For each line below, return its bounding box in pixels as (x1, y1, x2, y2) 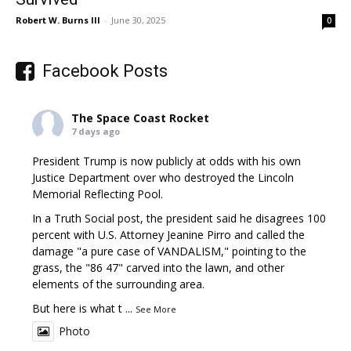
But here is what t (32, 300, 123, 316)
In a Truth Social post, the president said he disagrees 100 (32, 210, 327, 226)
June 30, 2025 (111, 13, 165, 26)
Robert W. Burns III (16, 13, 100, 26)
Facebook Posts (42, 60, 168, 81)
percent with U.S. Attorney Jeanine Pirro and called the (32, 226, 306, 242)
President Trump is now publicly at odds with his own (32, 153, 302, 168)
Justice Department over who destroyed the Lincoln (32, 169, 295, 185)
